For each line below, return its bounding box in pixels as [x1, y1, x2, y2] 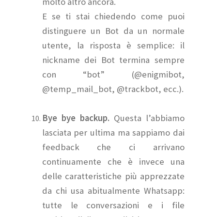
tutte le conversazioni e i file [42, 200, 185, 211]
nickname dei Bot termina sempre [42, 54, 185, 66]
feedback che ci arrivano [42, 141, 185, 153]
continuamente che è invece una [42, 156, 185, 168]
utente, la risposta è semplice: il [42, 40, 185, 51]
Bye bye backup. [42, 112, 109, 124]
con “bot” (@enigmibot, [42, 69, 185, 80]
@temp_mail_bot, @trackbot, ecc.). [42, 83, 184, 95]
